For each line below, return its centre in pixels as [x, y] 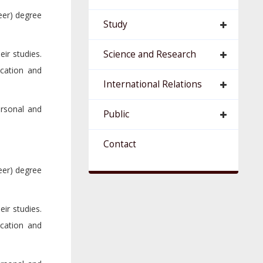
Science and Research [150, 54]
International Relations [153, 84]
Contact [120, 144]
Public [117, 114]
